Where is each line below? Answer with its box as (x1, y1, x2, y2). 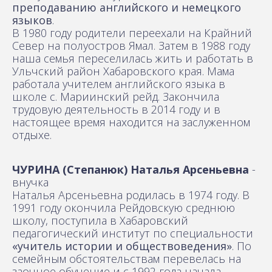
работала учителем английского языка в (12, 76, 225, 91)
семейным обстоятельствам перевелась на (12, 251, 241, 266)
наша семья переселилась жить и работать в (12, 50, 253, 66)
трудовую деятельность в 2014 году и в (12, 101, 220, 117)
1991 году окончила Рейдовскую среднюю (12, 200, 235, 215)
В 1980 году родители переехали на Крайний (12, 25, 252, 40)
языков (12, 12, 52, 27)
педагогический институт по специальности (12, 225, 253, 240)
